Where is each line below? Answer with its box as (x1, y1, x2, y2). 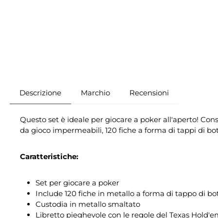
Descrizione (19, 88, 61, 98)
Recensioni (129, 88, 169, 98)
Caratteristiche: (20, 152, 78, 162)
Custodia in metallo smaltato (36, 200, 140, 209)
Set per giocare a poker (36, 178, 119, 188)
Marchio (81, 88, 110, 98)
